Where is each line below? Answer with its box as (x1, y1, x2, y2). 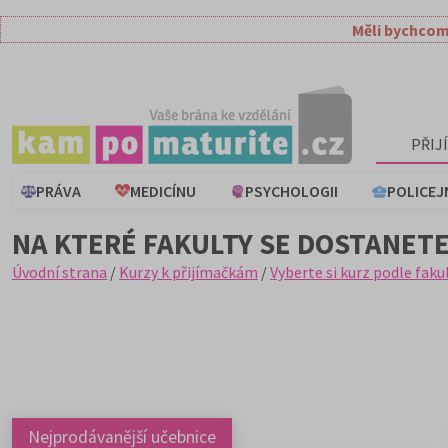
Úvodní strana (12, 262, 107, 282)
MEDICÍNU (130, 181, 196, 201)
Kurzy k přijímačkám (119, 262, 258, 282)
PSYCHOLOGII (245, 181, 338, 201)
